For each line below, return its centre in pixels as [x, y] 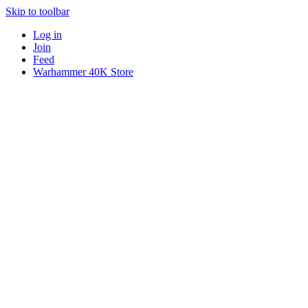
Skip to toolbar [37, 11]
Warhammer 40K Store [83, 72]
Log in [47, 35]
